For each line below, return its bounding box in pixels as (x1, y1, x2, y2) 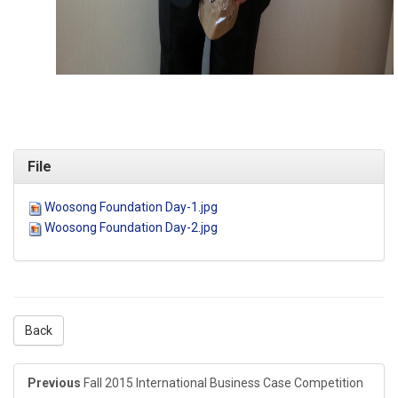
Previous (28, 376, 81, 391)
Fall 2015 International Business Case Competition (84, 376, 363, 391)
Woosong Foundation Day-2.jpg (44, 220, 218, 235)
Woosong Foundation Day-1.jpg (44, 200, 218, 215)
